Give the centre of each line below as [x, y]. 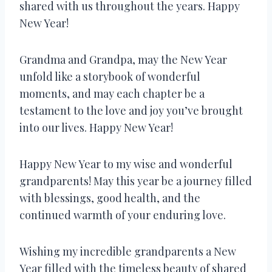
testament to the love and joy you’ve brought [131, 110]
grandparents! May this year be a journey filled [136, 181]
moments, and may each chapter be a [112, 93]
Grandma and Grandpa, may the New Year [123, 59]
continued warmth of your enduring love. [123, 215]
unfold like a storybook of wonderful [110, 76]
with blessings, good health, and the [110, 198]
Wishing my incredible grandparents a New [128, 251]
